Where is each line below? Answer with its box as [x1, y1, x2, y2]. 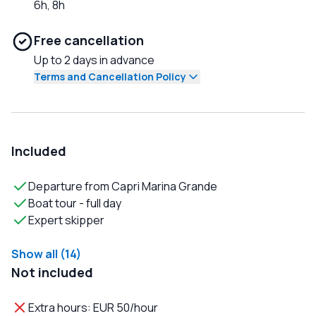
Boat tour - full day [28, 195, 121, 212]
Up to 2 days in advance [34, 52, 154, 68]
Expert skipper [28, 212, 104, 229]
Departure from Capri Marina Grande [28, 178, 217, 195]
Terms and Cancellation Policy [34, 70, 186, 84]
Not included [11, 264, 93, 281]
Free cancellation [34, 32, 144, 49]
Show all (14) [11, 246, 81, 262]
